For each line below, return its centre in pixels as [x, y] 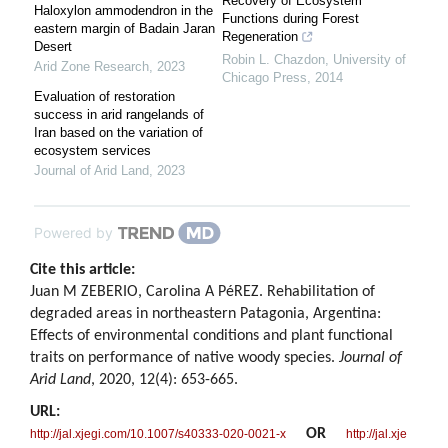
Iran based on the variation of [118, 133]
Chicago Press [264, 78]
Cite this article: [82, 270]
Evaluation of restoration [104, 97]
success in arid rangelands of [119, 115]
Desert [53, 47]
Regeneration [260, 37]
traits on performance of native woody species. [184, 358]
